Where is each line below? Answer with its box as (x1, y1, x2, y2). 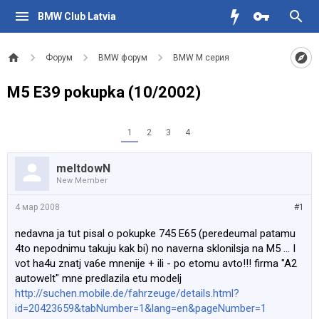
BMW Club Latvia (37, 11, 116, 22)
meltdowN (56, 162, 110, 175)
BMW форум (98, 53, 147, 63)
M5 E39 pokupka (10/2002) (7, 83, 201, 101)
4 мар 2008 (15, 202, 60, 212)
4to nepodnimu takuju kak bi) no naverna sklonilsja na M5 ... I (15, 242, 296, 255)
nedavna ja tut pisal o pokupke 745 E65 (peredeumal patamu (15, 227, 296, 240)
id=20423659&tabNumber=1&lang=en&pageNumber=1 (15, 302, 266, 315)
